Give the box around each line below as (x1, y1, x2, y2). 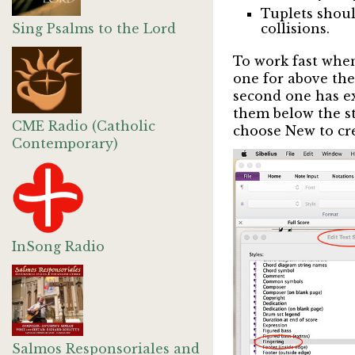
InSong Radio (12, 239, 105, 254)
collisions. (260, 21, 330, 36)
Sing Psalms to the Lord (12, 21, 176, 36)
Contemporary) (12, 136, 118, 151)
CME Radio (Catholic (12, 118, 155, 134)
